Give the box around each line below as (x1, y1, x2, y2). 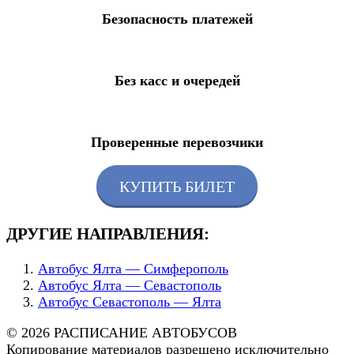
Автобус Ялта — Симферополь (38, 261, 228, 277)
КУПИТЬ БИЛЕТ (119, 177, 235, 195)
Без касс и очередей (114, 73, 240, 89)
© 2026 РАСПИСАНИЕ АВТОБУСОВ (6, 325, 237, 341)
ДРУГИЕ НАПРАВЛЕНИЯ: (6, 224, 209, 244)
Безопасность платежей (101, 11, 253, 28)
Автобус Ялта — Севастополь (38, 277, 221, 294)
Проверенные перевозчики (91, 134, 263, 151)
